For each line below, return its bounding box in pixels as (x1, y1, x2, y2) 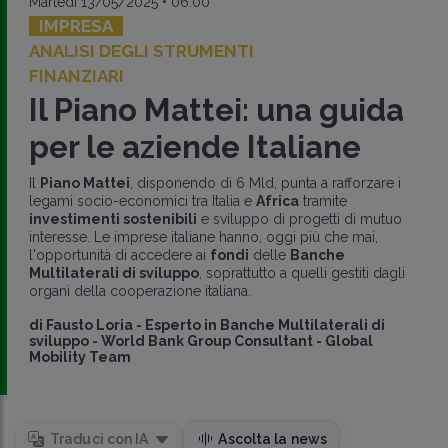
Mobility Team (28, 348, 131, 365)
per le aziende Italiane (28, 128, 361, 165)
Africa (255, 192, 299, 209)
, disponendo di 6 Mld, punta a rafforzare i (129, 174, 401, 191)
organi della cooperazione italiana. (28, 282, 251, 299)
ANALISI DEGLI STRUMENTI (28, 40, 254, 61)
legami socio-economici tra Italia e (28, 192, 256, 209)
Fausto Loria (45, 316, 133, 333)
